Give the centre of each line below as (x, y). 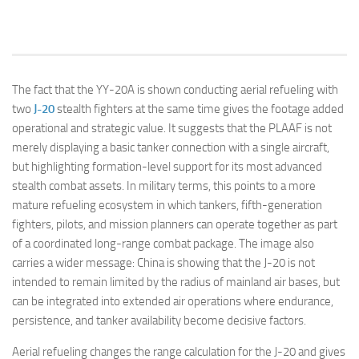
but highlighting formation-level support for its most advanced (167, 167)
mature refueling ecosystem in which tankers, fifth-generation (167, 206)
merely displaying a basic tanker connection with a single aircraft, (171, 148)
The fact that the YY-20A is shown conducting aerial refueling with (175, 90)
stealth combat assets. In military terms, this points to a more (164, 186)
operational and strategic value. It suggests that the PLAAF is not (172, 129)
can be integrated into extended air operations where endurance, (173, 302)
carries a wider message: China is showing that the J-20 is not (163, 263)
